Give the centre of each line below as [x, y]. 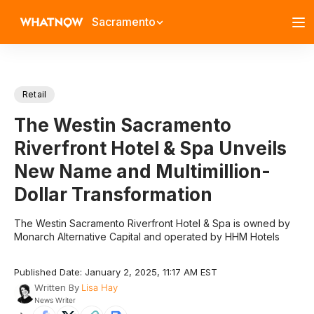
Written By [56, 287]
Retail [35, 94]
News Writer [55, 300]
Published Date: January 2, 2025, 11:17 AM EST [116, 272]
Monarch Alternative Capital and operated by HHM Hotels [147, 237]
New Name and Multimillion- [142, 171]
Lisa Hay [99, 287]
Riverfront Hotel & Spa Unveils [150, 148]
